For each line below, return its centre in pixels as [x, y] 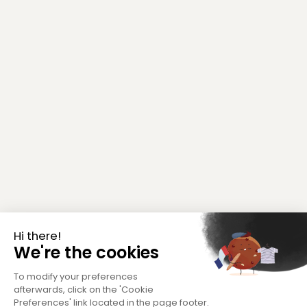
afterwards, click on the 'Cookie [84, 289]
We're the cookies [86, 252]
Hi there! [37, 235]
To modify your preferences [76, 276]
